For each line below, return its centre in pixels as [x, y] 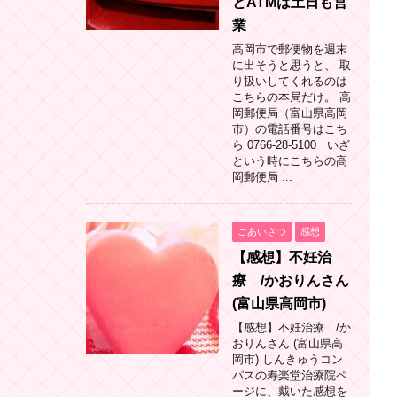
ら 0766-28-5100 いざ [291, 144]
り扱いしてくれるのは [290, 81]
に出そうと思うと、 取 [292, 65]
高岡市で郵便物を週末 [290, 49]
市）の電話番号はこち [290, 128]
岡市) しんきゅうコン [288, 359]
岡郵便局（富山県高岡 [290, 113]
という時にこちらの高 [290, 160]
